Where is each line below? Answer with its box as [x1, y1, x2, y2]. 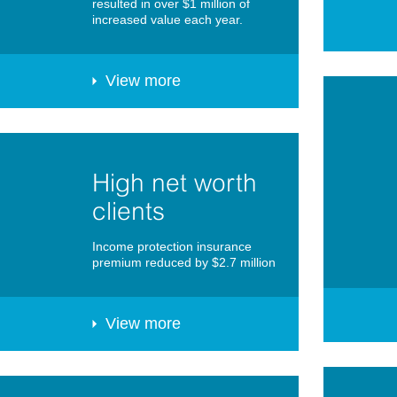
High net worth [92, 168, 257, 198]
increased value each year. [92, 12, 243, 27]
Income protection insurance [92, 239, 252, 254]
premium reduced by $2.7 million [92, 255, 276, 270]
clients [92, 197, 165, 226]
